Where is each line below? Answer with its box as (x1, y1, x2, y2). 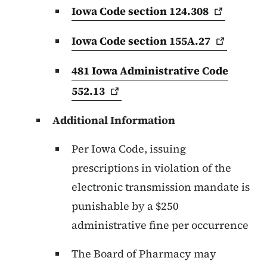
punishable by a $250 (72, 198, 179, 214)
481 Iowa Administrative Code (72, 63, 228, 79)
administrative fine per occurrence (72, 218, 249, 233)
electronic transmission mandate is (72, 179, 250, 195)
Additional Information (52, 113, 175, 128)
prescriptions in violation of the (72, 160, 231, 176)
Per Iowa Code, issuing (72, 141, 186, 157)
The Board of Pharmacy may (72, 246, 216, 262)
